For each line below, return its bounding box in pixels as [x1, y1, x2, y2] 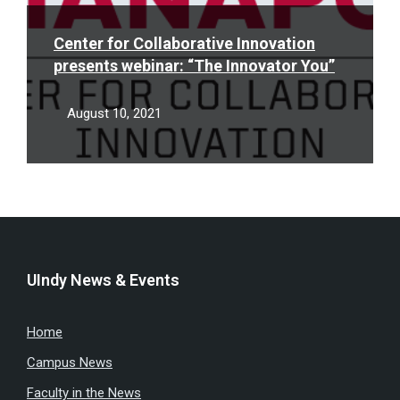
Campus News [27, 354, 112, 371]
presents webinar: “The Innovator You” [54, 56, 335, 75]
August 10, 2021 [67, 105, 162, 121]
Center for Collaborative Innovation [54, 34, 315, 53]
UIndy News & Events [27, 271, 179, 289]
